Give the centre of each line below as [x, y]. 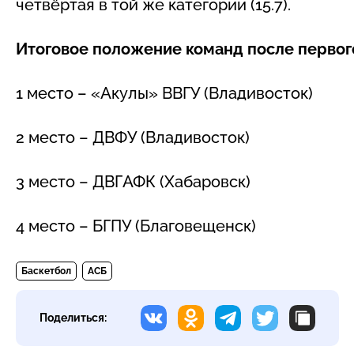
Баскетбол [46, 271]
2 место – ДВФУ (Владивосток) [133, 137]
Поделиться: [73, 317]
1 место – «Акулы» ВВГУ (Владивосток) [164, 93]
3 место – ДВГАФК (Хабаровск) [133, 181]
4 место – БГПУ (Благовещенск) [136, 226]
